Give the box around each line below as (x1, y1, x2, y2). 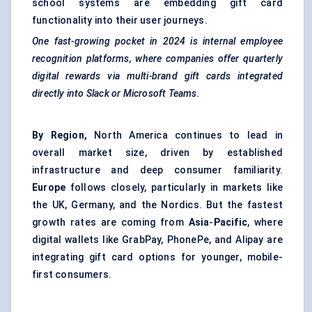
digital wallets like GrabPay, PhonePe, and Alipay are (32, 234, 283, 246)
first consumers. (32, 269, 112, 281)
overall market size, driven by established (32, 147, 283, 159)
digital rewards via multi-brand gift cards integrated (32, 70, 283, 82)
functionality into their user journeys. (32, 15, 208, 26)
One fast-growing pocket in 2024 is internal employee (32, 36, 283, 47)
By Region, (32, 130, 87, 141)
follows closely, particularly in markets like (70, 182, 283, 194)
